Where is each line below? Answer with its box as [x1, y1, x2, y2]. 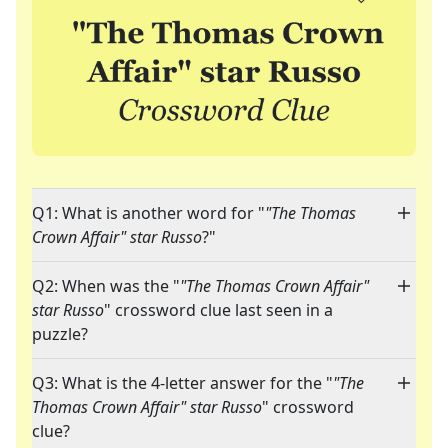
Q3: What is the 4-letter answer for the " [32, 372, 333, 395]
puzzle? [32, 323, 88, 346]
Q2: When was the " [32, 275, 180, 298]
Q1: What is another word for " [32, 202, 265, 225]
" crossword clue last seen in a [104, 299, 333, 322]
